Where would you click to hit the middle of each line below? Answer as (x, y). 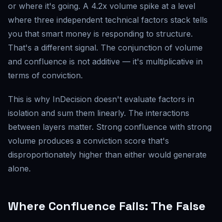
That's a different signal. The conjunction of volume (105, 48)
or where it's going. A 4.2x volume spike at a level (102, 6)
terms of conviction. (45, 75)
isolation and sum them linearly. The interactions (99, 113)
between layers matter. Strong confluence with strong (110, 127)
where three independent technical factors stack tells (108, 20)
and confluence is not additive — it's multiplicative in (105, 61)
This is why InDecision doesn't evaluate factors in (101, 99)
